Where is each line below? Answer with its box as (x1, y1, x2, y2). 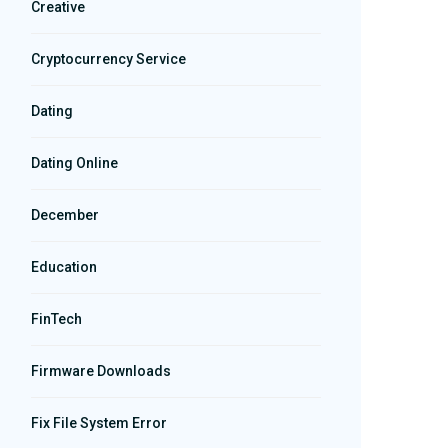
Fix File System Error (31, 415, 167, 431)
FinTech (31, 311, 82, 327)
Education (31, 259, 97, 275)
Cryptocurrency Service (31, 51, 186, 67)
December (31, 207, 99, 223)
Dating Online (31, 155, 118, 171)
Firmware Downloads (31, 363, 171, 379)
